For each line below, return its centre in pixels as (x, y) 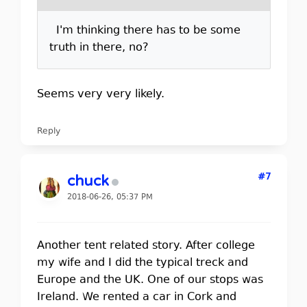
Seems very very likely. (100, 95)
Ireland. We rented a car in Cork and (136, 297)
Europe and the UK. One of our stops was (150, 280)
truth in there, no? (99, 48)
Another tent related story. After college (146, 246)
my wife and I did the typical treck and (142, 263)
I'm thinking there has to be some (145, 31)
